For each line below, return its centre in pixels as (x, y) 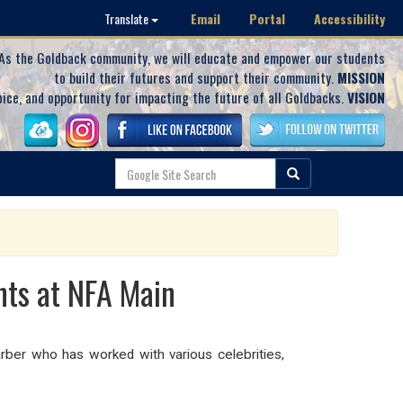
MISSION (361, 77)
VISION (366, 97)
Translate (128, 18)
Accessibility (349, 18)
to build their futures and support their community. (196, 77)
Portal (267, 18)
